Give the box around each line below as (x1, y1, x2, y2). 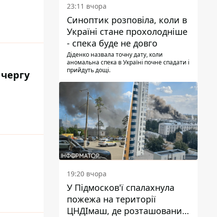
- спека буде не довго (67, 37, 157, 49)
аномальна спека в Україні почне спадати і (67, 58, 189, 67)
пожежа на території (67, 193, 156, 205)
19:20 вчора (67, 169, 107, 179)
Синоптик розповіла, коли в (67, 14, 187, 26)
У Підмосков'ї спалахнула (67, 182, 174, 194)
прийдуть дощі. (67, 66, 110, 75)
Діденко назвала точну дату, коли (67, 50, 163, 59)
